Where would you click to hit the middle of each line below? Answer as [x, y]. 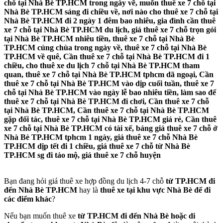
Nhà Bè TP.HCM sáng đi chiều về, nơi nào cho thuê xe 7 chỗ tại [111, 12]
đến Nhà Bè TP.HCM [41, 190]
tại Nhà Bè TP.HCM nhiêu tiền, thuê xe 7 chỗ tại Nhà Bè [99, 39]
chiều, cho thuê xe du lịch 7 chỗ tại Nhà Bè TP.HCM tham [102, 66]
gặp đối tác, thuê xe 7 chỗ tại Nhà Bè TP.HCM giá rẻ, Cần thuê [110, 119]
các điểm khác [28, 199]
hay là [89, 190]
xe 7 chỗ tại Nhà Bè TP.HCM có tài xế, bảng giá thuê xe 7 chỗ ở [111, 128]
